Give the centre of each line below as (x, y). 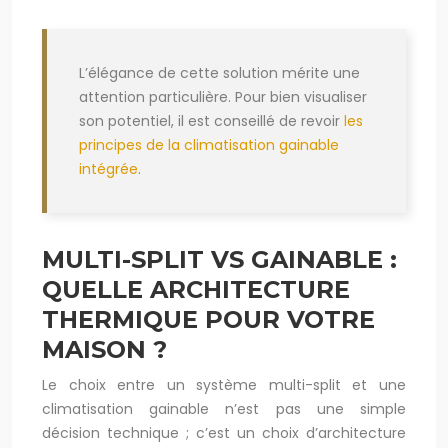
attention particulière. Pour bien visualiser (223, 97)
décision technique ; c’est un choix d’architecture (224, 433)
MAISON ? (104, 350)
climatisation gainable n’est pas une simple (224, 409)
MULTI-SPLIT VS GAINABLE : (219, 260)
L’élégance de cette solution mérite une (219, 73)
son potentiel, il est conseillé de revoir (211, 121)
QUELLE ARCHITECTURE (196, 290)
